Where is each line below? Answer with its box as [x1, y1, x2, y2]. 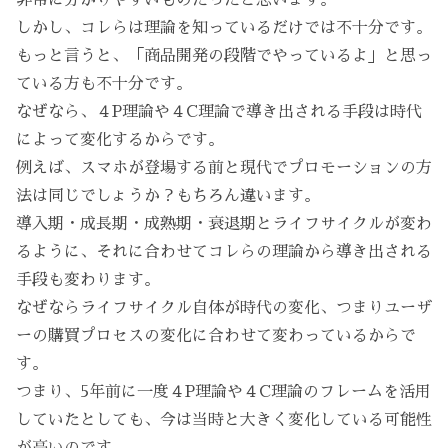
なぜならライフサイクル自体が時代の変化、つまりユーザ [16, 299, 432, 316]
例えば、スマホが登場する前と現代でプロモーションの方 [16, 159, 432, 176]
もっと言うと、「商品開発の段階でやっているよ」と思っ [16, 47, 432, 64]
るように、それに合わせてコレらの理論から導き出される [16, 243, 432, 260]
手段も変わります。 [16, 271, 160, 288]
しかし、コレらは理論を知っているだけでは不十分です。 [16, 19, 432, 36]
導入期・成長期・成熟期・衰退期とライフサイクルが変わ [16, 215, 432, 232]
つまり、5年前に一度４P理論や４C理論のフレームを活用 [16, 383, 431, 400]
